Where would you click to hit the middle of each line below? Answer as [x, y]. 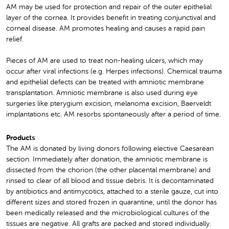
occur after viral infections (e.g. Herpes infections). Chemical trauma [114, 72]
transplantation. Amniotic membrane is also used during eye [102, 93]
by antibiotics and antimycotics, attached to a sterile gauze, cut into [112, 192]
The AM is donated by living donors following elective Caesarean [110, 149]
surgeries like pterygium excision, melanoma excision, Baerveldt [109, 104]
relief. [15, 39]
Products [20, 138]
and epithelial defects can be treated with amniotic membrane [105, 83]
